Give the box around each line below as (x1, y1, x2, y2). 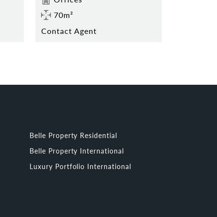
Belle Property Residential (30, 130, 117, 140)
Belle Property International (30, 145, 124, 155)
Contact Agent (41, 25, 97, 36)
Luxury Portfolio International (30, 161, 131, 171)
